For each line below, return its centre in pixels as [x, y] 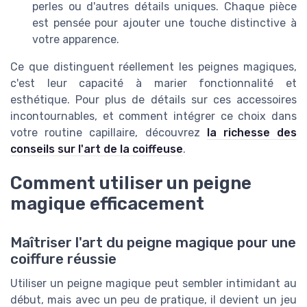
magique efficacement [107, 204]
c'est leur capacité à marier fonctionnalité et [153, 84]
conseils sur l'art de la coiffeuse [97, 149]
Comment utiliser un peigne [131, 183]
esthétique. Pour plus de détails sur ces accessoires [153, 100]
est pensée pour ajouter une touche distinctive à [164, 23]
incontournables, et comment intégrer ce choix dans [153, 116]
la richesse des [252, 133]
